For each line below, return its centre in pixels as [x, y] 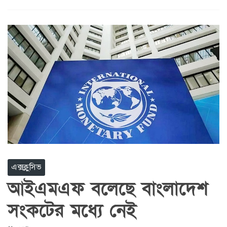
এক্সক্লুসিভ [26, 167]
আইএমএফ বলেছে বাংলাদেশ [108, 189]
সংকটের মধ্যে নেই [72, 211]
